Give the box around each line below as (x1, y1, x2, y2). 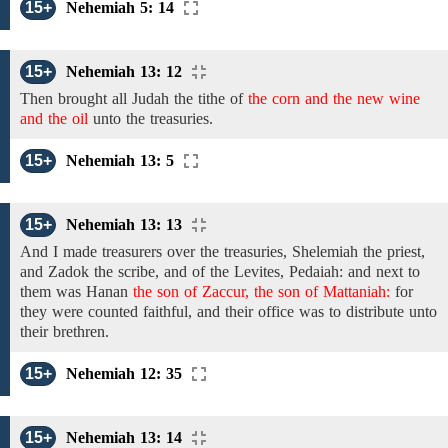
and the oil (20, 110, 88, 127)
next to (376, 263, 420, 280)
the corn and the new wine (248, 90, 420, 107)
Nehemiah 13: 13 (66, 216, 182, 233)
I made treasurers (48, 243, 167, 260)
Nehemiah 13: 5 (66, 152, 174, 169)
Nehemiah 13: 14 (66, 429, 182, 446)
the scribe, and (94, 263, 187, 280)
